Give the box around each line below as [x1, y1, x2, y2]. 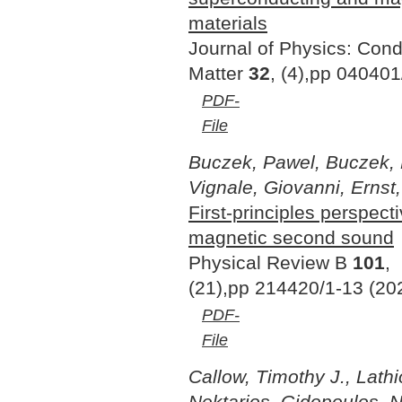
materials [188, 12, 267, 34]
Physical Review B [188, 251, 353, 274]
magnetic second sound [188, 226, 394, 249]
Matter [188, 62, 249, 84]
